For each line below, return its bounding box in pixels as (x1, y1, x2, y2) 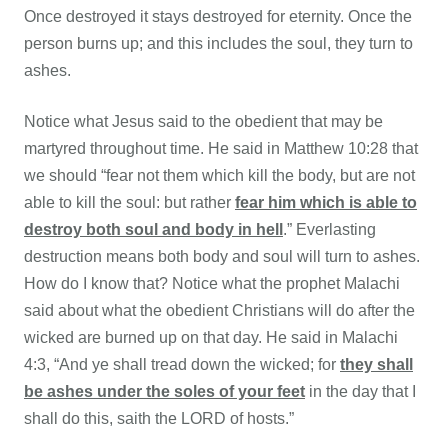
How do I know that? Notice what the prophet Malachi (24, 274, 400, 292)
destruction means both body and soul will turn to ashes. (24, 247, 420, 265)
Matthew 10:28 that (284, 139, 418, 157)
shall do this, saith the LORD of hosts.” (24, 409, 294, 427)
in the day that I (305, 382, 416, 400)
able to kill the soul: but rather (24, 193, 235, 211)
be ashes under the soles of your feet (24, 382, 305, 400)
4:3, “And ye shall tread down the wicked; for (24, 355, 340, 373)
